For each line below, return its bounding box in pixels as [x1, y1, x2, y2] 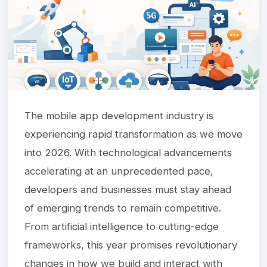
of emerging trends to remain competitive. [24, 201, 221, 214]
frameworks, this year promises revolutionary [24, 238, 237, 251]
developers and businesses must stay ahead [24, 183, 231, 195]
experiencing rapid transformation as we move [24, 128, 243, 140]
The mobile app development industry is [24, 109, 213, 122]
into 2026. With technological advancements [24, 146, 232, 159]
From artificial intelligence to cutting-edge [24, 220, 219, 232]
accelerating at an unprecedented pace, [24, 164, 213, 177]
